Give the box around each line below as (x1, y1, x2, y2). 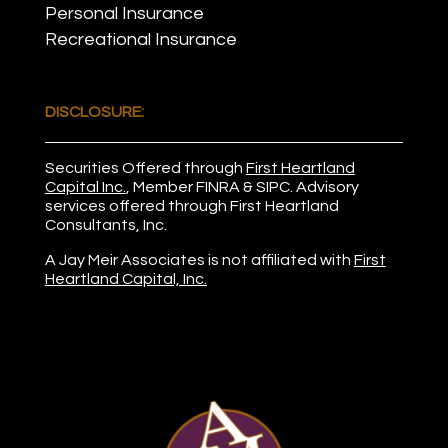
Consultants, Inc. (44, 216, 167, 233)
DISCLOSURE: (44, 103, 144, 120)
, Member (125, 178, 196, 195)
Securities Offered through (44, 159, 246, 176)
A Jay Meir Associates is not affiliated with (44, 251, 354, 268)
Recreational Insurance (44, 29, 237, 49)
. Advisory (289, 178, 359, 195)
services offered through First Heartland (44, 197, 339, 214)
